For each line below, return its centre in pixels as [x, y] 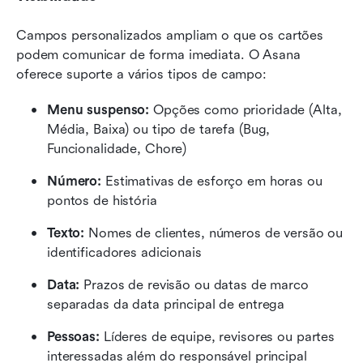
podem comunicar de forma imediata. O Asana [158, 54]
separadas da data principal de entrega [168, 304]
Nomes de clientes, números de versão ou [214, 233]
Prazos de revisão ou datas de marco [194, 284]
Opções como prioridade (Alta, [246, 109]
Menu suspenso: [98, 109]
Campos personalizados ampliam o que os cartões [170, 35]
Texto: [66, 233]
